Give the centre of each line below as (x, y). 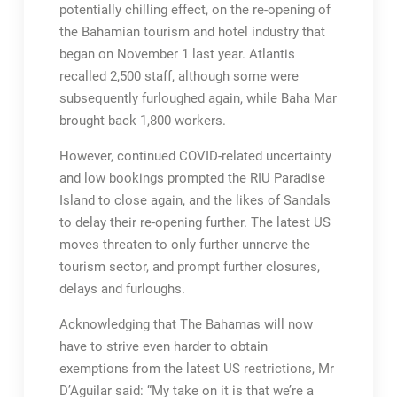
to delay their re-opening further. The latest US (195, 222)
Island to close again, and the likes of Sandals (195, 200)
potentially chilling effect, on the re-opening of (195, 10)
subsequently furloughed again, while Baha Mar (198, 98)
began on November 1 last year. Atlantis (177, 54)
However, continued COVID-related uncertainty (195, 156)
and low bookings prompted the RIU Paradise (192, 178)
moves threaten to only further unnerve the (184, 245)
